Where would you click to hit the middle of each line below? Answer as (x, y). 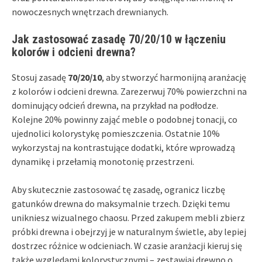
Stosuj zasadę (40, 77)
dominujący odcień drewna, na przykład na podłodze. (115, 105)
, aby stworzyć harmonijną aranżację (174, 77)
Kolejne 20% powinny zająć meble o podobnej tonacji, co (125, 119)
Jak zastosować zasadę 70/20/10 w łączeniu (119, 39)
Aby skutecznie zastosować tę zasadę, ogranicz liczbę (118, 189)
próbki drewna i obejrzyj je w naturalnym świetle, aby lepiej (129, 231)
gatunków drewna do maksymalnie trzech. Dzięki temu (121, 203)
